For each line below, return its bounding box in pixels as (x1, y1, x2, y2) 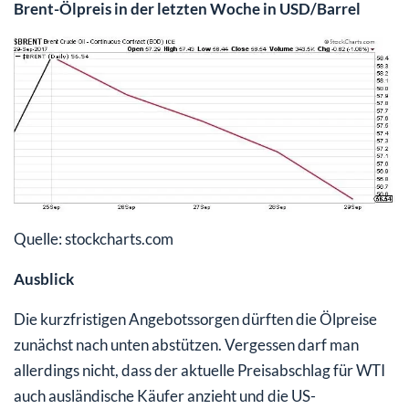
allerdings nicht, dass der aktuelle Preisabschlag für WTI (14, 360, 385, 380)
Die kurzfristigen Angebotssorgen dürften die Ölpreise (14, 309, 377, 329)
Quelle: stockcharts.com (14, 228, 173, 248)
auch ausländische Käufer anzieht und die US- (14, 385, 316, 405)
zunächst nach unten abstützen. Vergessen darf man (14, 334, 359, 354)
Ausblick (14, 268, 74, 288)
